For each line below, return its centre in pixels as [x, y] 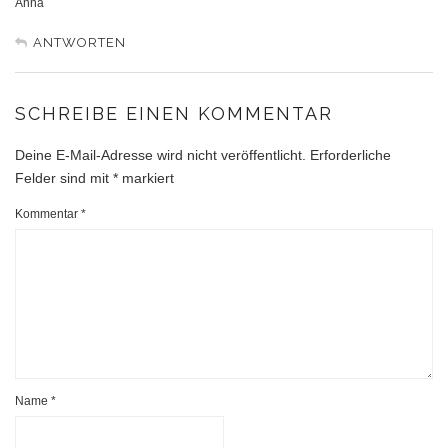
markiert [146, 177]
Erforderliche [350, 154]
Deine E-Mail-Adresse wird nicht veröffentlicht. [160, 154]
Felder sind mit [64, 177]
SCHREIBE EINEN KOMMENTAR [174, 113]
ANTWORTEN [79, 42]
